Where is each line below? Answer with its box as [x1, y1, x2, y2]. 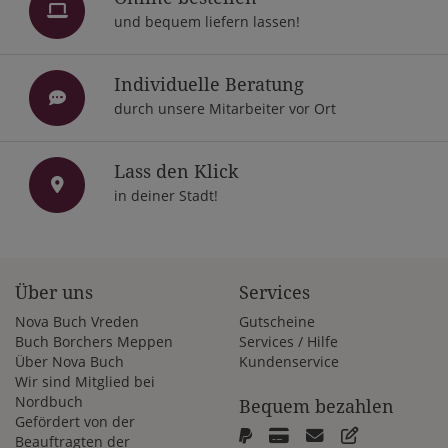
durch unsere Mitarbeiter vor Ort [114, 99, 336, 119]
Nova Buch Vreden [15, 311, 139, 331]
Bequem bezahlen [239, 397, 394, 418]
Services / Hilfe [239, 331, 338, 351]
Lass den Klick [114, 161, 239, 182]
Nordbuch [15, 391, 83, 411]
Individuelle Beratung [114, 74, 304, 95]
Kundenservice [239, 351, 339, 371]
